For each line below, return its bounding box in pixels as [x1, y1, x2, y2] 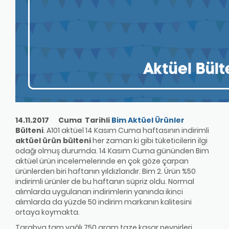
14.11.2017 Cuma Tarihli [15, 115, 111, 126]
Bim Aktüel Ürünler [111, 115, 185, 126]
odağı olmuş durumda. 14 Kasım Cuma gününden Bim [15, 146, 209, 156]
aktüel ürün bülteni [15, 135, 91, 146]
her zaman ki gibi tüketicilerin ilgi [91, 135, 208, 146]
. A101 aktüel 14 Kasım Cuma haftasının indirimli [43, 125, 209, 136]
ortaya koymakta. [15, 207, 80, 218]
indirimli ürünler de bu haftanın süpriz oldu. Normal [15, 176, 194, 187]
